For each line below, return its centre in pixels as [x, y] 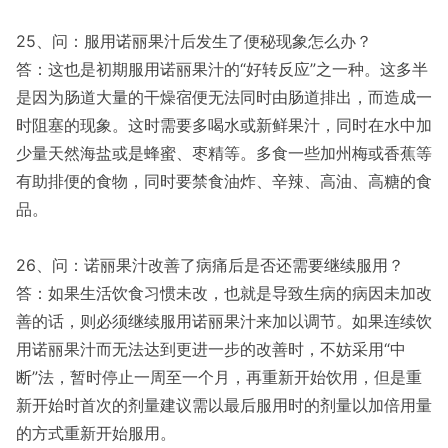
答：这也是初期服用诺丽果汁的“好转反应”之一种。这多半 [222, 69]
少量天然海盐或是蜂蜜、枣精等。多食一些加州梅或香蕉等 [224, 153]
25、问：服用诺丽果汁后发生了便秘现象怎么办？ [194, 41]
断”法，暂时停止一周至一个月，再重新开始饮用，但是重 [219, 377]
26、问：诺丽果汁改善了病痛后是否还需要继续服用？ [210, 265]
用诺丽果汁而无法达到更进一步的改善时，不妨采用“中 [211, 349]
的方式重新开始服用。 [96, 433]
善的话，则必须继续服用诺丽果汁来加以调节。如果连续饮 [224, 321]
